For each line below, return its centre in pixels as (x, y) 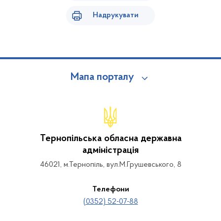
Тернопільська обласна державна (110, 139)
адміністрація (110, 150)
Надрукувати (115, 15)
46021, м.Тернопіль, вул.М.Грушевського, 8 (110, 165)
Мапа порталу (102, 77)
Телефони (110, 189)
